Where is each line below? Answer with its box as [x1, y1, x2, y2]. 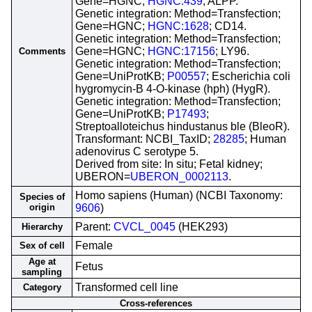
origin [29, 202, 55, 212]
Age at [28, 256, 56, 267]
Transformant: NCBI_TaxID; [75, 133, 213, 145]
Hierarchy [21, 221, 63, 232]
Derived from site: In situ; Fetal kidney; [75, 158, 263, 170]
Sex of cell [19, 240, 65, 251]
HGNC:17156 [148, 45, 215, 57]
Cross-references [120, 298, 192, 309]
